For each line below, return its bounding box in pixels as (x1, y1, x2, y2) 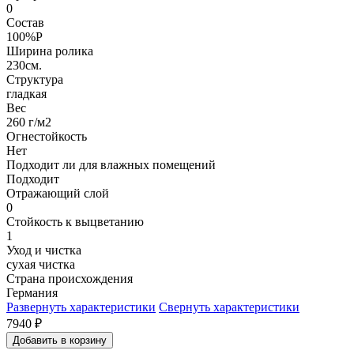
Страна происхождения (6, 271, 133, 285)
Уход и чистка (6, 243, 81, 257)
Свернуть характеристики (159, 299, 299, 314)
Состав (6, 15, 44, 29)
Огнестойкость (6, 129, 87, 143)
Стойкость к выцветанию (6, 214, 144, 228)
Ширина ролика (6, 43, 93, 58)
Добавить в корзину (70, 333, 107, 346)
